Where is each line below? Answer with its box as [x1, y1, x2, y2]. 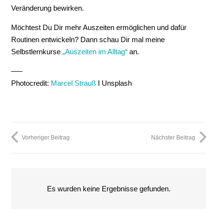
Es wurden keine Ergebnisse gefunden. [46, 184, 170, 193]
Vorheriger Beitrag [22, 134, 70, 141]
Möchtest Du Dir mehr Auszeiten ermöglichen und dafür [11, 23, 186, 31]
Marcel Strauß [50, 78, 96, 87]
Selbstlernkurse [11, 47, 62, 56]
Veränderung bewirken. [11, 3, 84, 12]
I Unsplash [95, 78, 132, 87]
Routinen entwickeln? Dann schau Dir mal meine [11, 35, 165, 44]
